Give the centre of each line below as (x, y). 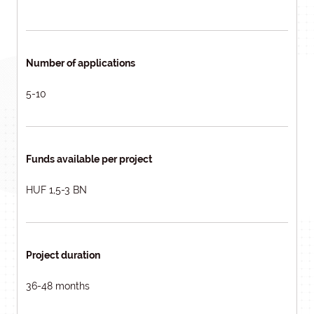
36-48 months (58, 286)
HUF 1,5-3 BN (56, 190)
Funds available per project (89, 159)
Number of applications (81, 63)
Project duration (63, 255)
